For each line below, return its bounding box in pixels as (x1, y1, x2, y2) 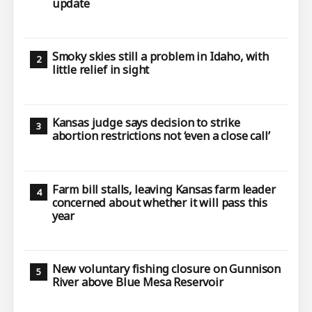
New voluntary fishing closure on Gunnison (52, 260, 281, 276)
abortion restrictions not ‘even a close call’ (52, 128, 270, 144)
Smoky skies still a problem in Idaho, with (52, 48, 269, 64)
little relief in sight (52, 61, 150, 77)
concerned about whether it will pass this (52, 194, 268, 210)
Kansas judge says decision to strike (52, 115, 240, 131)
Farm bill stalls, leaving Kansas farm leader (52, 181, 276, 197)
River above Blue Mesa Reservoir (52, 274, 224, 290)
